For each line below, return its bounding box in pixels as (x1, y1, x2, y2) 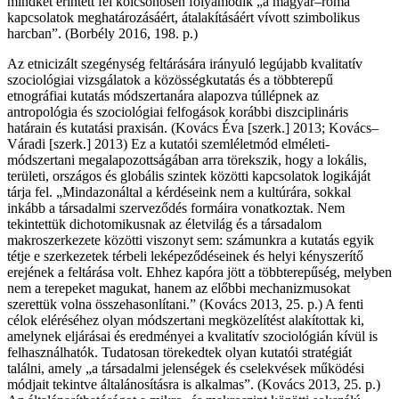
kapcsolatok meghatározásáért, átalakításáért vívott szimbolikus (7, 10, 360, 26)
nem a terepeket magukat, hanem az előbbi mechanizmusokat (7, 281, 350, 297)
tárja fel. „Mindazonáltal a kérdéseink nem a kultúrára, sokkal (7, 184, 351, 200)
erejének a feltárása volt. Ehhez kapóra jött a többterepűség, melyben (7, 265, 392, 281)
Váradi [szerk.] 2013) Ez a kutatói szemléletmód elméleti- (7, 136, 330, 152)
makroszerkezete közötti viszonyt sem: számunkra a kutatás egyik (7, 232, 374, 248)
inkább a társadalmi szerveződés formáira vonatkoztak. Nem (7, 200, 345, 216)
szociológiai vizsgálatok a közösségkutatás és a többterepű (7, 72, 333, 88)
